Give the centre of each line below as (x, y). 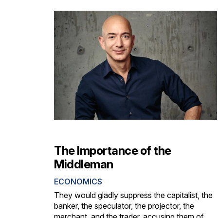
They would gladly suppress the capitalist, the (133, 195)
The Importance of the (113, 150)
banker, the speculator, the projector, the (124, 206)
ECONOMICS (78, 181)
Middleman (84, 164)
